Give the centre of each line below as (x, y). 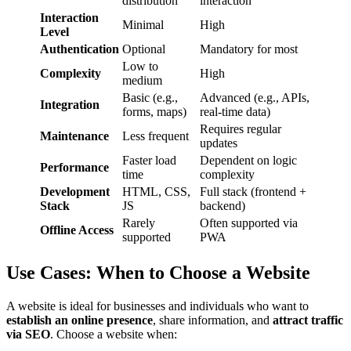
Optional (144, 49)
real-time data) (235, 112)
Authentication (80, 49)
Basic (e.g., (150, 98)
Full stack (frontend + (253, 192)
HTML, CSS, (156, 192)
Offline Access (77, 230)
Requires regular (241, 129)
